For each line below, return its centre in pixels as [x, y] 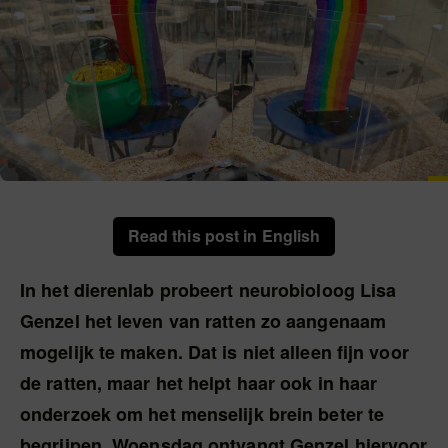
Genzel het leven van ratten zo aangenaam [203, 321]
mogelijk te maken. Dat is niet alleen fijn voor [214, 352]
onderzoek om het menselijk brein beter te [202, 414]
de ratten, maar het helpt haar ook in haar [199, 383]
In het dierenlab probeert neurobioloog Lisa [208, 290]
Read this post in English [224, 235]
